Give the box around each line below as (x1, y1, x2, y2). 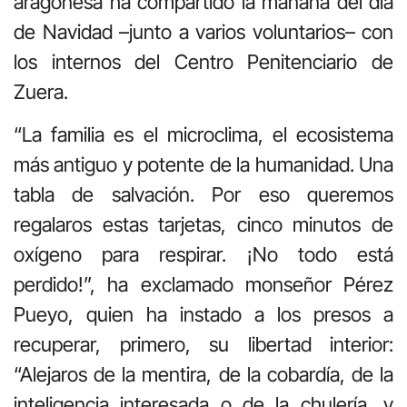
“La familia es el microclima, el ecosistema (14, 123, 393, 147)
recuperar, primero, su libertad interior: (14, 333, 393, 357)
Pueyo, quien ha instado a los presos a (14, 303, 393, 327)
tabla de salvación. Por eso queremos (14, 183, 393, 207)
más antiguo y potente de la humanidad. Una (14, 153, 393, 177)
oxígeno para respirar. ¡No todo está (14, 243, 393, 267)
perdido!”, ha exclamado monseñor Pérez (14, 273, 393, 297)
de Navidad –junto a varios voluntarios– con (14, 19, 393, 44)
